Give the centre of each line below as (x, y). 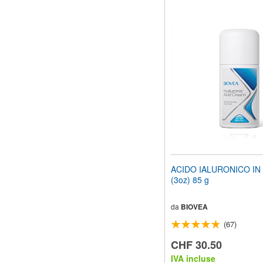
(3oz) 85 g (190, 180)
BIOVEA (194, 207)
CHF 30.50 (196, 245)
